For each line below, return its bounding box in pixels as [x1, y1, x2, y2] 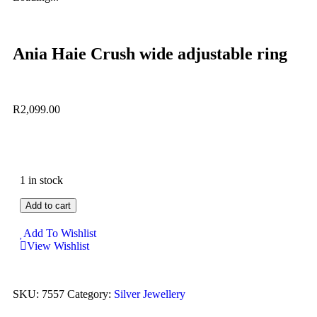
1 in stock [20, 173, 63, 186]
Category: [67, 287, 114, 300]
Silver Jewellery [114, 287, 185, 300]
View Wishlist [27, 239, 89, 252]
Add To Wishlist [23, 226, 96, 239]
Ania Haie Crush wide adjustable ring [13, 44, 287, 63]
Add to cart [25, 200, 71, 211]
